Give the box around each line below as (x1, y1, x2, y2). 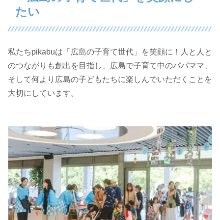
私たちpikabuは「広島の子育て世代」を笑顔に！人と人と (8, 47, 212, 56)
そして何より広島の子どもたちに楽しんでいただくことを (8, 75, 212, 83)
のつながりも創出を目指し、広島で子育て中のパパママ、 (8, 61, 212, 70)
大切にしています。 (8, 88, 79, 97)
